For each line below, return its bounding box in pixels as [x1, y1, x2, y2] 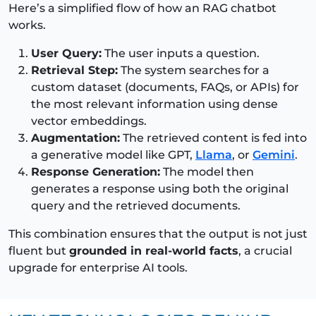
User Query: [31, 46, 102, 60]
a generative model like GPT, [31, 147, 195, 162]
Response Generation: [31, 164, 160, 178]
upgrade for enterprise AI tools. [8, 260, 188, 274]
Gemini [253, 147, 295, 162]
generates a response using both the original [31, 181, 288, 195]
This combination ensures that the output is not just [8, 226, 308, 241]
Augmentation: [31, 130, 120, 145]
